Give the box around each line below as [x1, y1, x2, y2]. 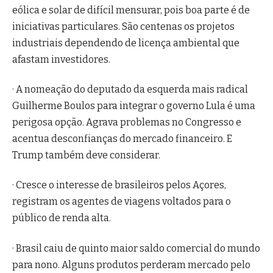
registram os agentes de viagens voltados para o [12, 196, 231, 208]
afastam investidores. [12, 53, 110, 65]
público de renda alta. [12, 212, 111, 224]
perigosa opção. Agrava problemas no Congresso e [12, 116, 241, 128]
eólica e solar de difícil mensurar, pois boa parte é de [12, 4, 250, 16]
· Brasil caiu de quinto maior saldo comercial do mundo [12, 242, 260, 254]
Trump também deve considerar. [12, 149, 160, 161]
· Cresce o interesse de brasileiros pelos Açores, [12, 179, 226, 191]
